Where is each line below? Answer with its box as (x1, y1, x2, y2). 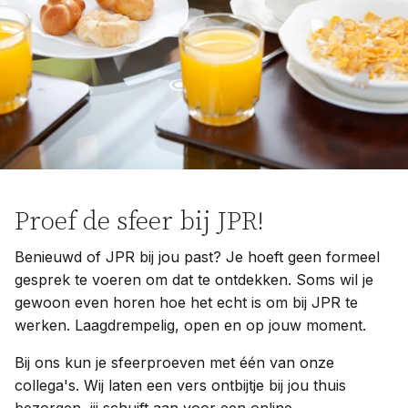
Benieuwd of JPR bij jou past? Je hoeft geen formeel (15, 247, 380, 266)
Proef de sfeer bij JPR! (15, 205, 264, 238)
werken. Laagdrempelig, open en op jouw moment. (15, 315, 371, 334)
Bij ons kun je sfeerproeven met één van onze (15, 352, 334, 372)
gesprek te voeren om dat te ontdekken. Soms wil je (15, 270, 373, 289)
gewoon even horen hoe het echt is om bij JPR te (15, 292, 358, 311)
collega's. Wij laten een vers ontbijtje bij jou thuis (15, 375, 346, 394)
